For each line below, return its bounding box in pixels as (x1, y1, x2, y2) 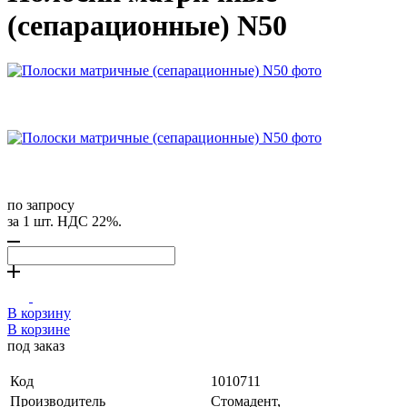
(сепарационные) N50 (7, 9, 287, 43)
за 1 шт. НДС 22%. (7, 213, 122, 229)
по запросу (7, 196, 74, 213)
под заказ (7, 337, 65, 353)
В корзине (7, 321, 70, 337)
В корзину (7, 304, 71, 321)
